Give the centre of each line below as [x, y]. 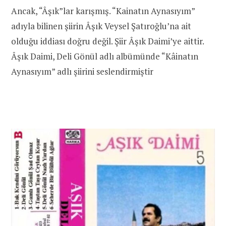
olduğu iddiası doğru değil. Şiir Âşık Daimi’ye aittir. [107, 41]
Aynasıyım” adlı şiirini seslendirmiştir [82, 71]
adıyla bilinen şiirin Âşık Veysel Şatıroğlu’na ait [101, 26]
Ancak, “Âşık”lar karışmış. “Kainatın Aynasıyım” [103, 11]
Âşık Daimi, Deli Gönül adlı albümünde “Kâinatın [105, 56]
